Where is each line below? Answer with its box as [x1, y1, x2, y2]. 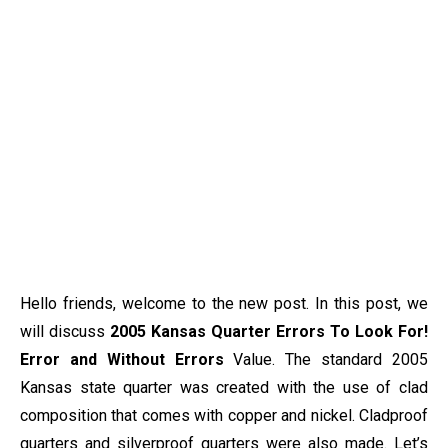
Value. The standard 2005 [223, 350, 429, 369]
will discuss [20, 322, 110, 341]
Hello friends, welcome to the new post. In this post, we [20, 294, 428, 313]
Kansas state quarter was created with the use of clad [20, 378, 428, 397]
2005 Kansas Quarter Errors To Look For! [110, 322, 428, 341]
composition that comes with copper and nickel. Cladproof [20, 406, 428, 425]
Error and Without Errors [20, 350, 224, 369]
